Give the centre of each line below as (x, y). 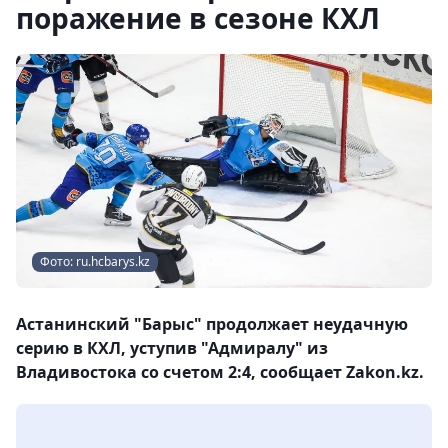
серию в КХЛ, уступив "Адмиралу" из (172, 348)
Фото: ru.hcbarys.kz (95, 261)
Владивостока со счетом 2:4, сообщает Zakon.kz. (220, 372)
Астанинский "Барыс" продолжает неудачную (212, 324)
